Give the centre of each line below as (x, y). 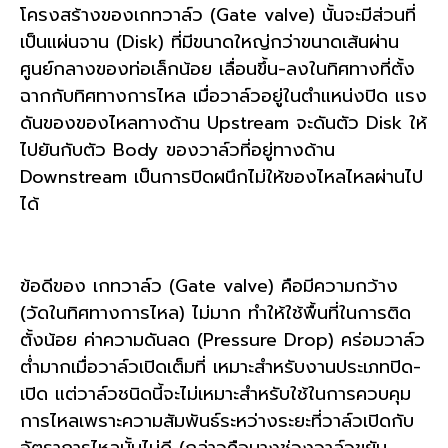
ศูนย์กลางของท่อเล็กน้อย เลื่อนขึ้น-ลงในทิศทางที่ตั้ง (217, 68)
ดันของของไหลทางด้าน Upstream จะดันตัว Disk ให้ (223, 122)
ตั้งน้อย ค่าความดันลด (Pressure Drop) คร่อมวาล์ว (222, 340)
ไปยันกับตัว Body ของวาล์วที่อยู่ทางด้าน (177, 149)
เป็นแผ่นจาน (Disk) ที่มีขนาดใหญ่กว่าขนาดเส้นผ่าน (209, 41)
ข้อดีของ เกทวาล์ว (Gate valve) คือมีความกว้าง (209, 286)
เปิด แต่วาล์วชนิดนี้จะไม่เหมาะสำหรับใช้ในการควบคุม (215, 394)
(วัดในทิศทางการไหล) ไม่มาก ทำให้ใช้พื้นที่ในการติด (215, 313)
